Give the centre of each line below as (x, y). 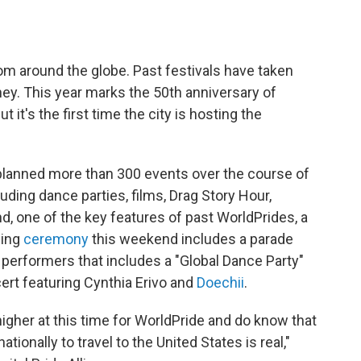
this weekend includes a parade (191, 239)
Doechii (220, 282)
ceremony (56, 239)
